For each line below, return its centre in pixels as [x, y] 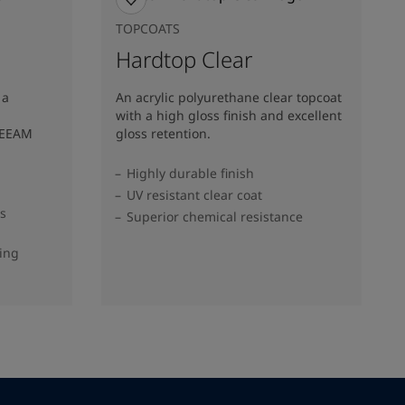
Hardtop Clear [184, 59]
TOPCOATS [148, 28]
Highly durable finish [190, 173]
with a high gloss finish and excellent [229, 115]
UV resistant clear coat [194, 194]
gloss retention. [163, 133]
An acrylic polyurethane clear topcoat [229, 97]
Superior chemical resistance [215, 216]
